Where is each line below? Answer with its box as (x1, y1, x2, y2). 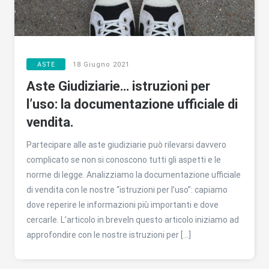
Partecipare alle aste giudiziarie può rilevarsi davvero (26, 139, 226, 150)
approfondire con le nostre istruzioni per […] (26, 229, 191, 240)
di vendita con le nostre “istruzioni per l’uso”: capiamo (26, 184, 228, 195)
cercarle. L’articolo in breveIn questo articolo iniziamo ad (26, 214, 239, 225)
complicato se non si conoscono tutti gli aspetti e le (26, 154, 221, 165)
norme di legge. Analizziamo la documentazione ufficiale (26, 169, 241, 180)
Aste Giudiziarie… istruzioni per (26, 78, 210, 94)
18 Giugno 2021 (73, 60, 130, 68)
